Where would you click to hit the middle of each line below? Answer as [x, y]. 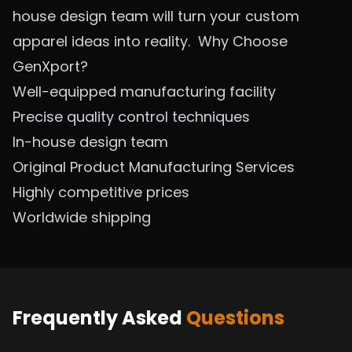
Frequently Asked [99, 318]
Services [265, 167]
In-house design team [90, 142]
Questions [235, 318]
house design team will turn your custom [156, 16]
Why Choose [243, 41]
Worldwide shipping [82, 217]
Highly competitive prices [101, 192]
